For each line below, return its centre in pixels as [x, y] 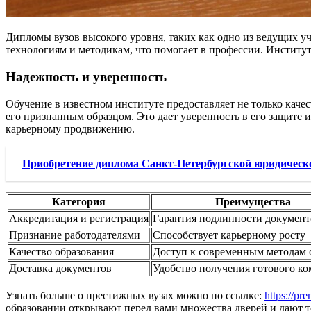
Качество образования [61, 251]
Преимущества [253, 201]
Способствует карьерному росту [229, 235]
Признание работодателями [75, 235]
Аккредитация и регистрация [79, 218]
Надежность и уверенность [86, 76]
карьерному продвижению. [70, 128]
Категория [79, 201]
